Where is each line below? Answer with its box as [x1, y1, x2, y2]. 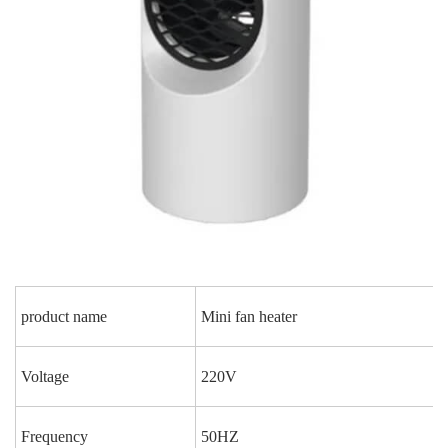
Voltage [21, 368, 69, 386]
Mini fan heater [201, 308, 297, 326]
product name [21, 308, 107, 326]
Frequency [21, 428, 88, 446]
